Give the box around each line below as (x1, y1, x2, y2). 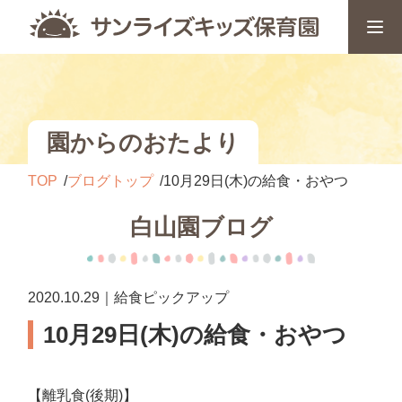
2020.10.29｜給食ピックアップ (28, 290, 230, 305)
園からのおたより (47, 128, 240, 156)
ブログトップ (67, 173, 154, 188)
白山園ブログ (129, 214, 273, 240)
